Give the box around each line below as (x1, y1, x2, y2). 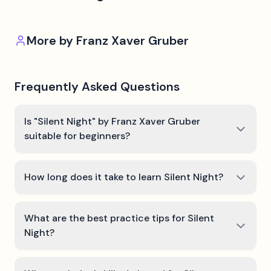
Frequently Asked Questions (15, 79, 180, 94)
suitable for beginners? (24, 129, 130, 142)
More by (27, 33, 76, 48)
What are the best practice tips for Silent (24, 212, 214, 224)
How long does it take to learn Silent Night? (24, 171, 223, 183)
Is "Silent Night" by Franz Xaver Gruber (24, 115, 200, 128)
